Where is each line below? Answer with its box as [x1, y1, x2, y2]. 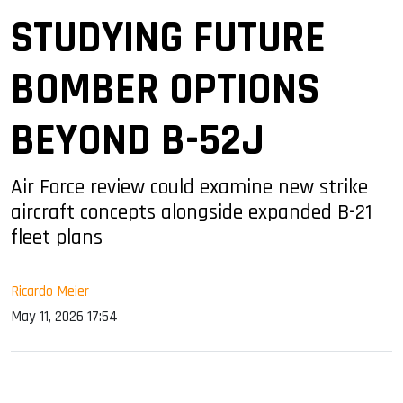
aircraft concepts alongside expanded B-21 [11, 198, 372, 226]
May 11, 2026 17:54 [11, 306, 118, 327]
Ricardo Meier [11, 281, 89, 301]
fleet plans [11, 223, 103, 251]
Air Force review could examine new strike [11, 173, 368, 201]
